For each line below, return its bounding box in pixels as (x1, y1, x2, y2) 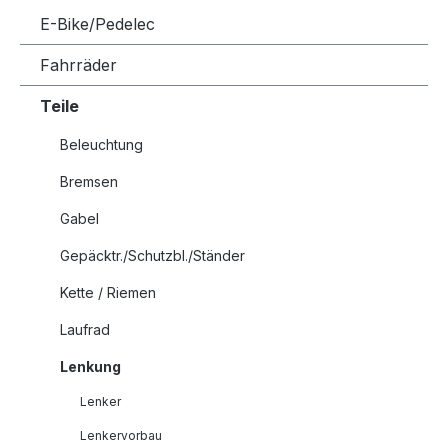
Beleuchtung (60, 136, 143, 153)
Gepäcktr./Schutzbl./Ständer (60, 247, 245, 264)
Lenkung (60, 358, 121, 375)
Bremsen (60, 173, 118, 190)
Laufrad (60, 321, 110, 338)
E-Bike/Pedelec (40, 14, 155, 34)
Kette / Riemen (60, 284, 156, 301)
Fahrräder (40, 55, 117, 75)
